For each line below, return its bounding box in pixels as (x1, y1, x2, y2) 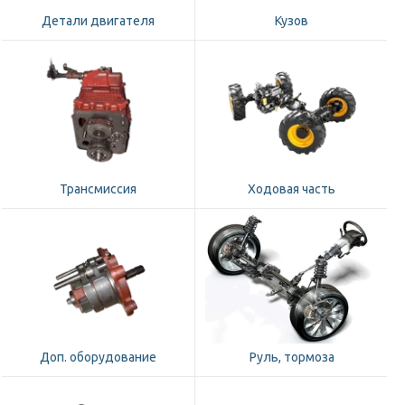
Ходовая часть (248, 182, 335, 196)
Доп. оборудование (40, 350, 156, 364)
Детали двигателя (42, 14, 155, 28)
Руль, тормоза (249, 350, 334, 364)
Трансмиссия (60, 182, 137, 196)
